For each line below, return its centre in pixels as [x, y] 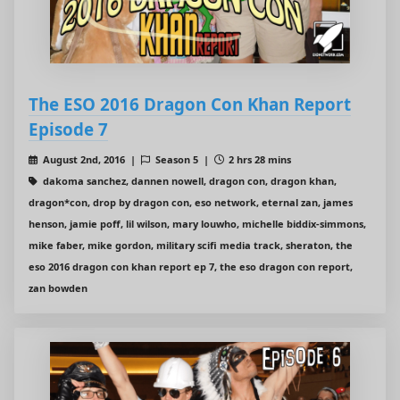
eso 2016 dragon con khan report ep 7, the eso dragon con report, [191, 267]
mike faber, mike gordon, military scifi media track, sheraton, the [191, 246]
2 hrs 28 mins [259, 160]
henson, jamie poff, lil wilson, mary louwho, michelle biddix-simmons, [197, 224]
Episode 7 [68, 129]
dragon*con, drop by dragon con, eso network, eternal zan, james [191, 203]
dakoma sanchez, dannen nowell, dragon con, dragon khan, [188, 181]
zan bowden [58, 288]
